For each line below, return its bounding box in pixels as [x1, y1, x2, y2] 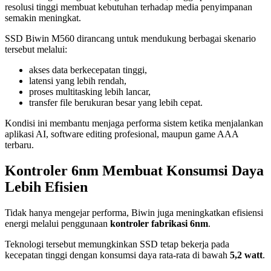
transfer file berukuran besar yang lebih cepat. [29, 97, 203, 108]
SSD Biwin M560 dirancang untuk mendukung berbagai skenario [5, 33, 256, 44]
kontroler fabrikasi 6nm [110, 218, 208, 229]
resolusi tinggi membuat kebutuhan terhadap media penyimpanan [5, 2, 252, 13]
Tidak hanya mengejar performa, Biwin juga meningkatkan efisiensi [5, 207, 263, 218]
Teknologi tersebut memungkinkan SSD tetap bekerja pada [5, 239, 229, 250]
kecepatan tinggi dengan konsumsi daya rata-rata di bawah [5, 250, 230, 261]
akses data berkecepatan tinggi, [29, 65, 147, 76]
